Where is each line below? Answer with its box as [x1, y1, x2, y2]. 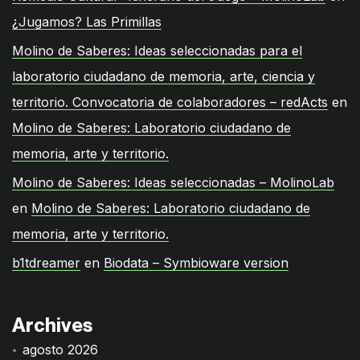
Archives [12, 313, 92, 337]
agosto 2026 [22, 341, 99, 358]
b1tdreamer [12, 254, 80, 271]
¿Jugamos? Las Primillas [12, 13, 162, 30]
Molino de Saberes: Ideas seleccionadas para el [12, 42, 302, 59]
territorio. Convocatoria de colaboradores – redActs [12, 93, 328, 110]
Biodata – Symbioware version [104, 254, 288, 271]
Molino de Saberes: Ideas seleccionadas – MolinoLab [12, 174, 334, 190]
